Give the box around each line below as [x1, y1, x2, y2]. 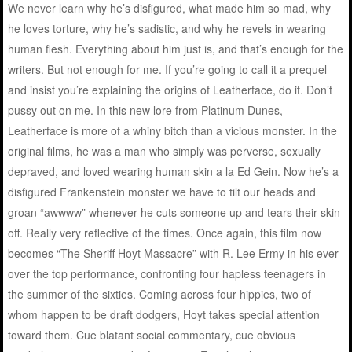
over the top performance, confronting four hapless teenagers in [8, 266, 327, 282]
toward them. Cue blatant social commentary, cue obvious [8, 327, 296, 343]
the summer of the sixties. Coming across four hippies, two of [8, 286, 312, 302]
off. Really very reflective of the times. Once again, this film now [8, 225, 322, 241]
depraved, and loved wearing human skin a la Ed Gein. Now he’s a [8, 163, 339, 180]
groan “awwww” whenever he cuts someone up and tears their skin [8, 204, 341, 221]
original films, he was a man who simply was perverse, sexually [8, 143, 321, 159]
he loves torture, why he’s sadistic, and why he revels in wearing [8, 20, 327, 37]
